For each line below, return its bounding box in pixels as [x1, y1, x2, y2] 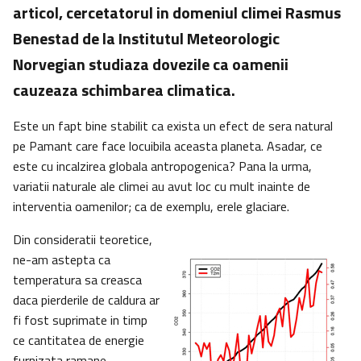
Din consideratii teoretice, [13, 230, 152, 250]
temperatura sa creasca [13, 270, 142, 290]
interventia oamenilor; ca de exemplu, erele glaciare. [13, 197, 289, 217]
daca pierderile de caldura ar [13, 290, 160, 310]
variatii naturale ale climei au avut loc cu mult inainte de [13, 176, 310, 197]
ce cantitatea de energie [13, 330, 144, 351]
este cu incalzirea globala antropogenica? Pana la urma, [13, 156, 312, 176]
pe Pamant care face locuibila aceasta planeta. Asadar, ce [13, 136, 322, 156]
